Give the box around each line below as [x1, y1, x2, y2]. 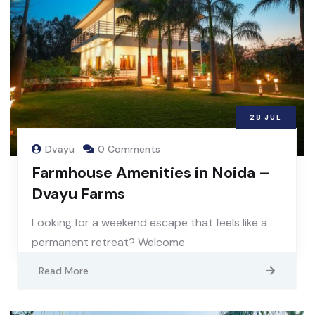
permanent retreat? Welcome [32, 234, 185, 250]
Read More [39, 264, 89, 277]
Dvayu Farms [32, 183, 125, 204]
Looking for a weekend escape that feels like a [32, 214, 267, 230]
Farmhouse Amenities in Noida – [32, 162, 270, 183]
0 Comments [98, 142, 160, 155]
